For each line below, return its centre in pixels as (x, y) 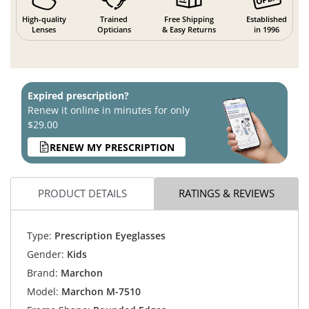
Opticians (114, 30)
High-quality (44, 19)
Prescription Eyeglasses (108, 235)
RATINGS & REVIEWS (227, 193)
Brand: (42, 272)
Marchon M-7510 (101, 291)
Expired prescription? (78, 96)
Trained (114, 19)
